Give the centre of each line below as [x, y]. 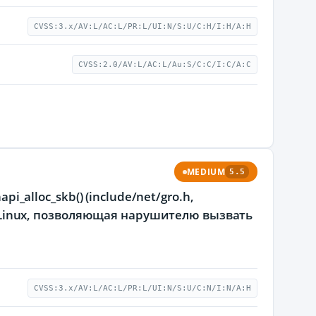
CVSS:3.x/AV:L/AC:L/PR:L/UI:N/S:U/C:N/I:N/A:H [142, 288]
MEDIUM [206, 172]
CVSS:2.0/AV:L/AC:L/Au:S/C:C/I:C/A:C [165, 65]
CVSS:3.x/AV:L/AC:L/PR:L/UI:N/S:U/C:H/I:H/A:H [142, 26]
